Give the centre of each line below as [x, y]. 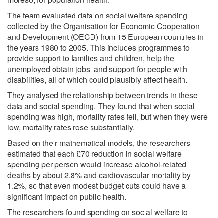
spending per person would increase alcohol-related [97, 164]
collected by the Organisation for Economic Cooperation [103, 26]
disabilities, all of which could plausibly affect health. [97, 79]
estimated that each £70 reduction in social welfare [94, 153]
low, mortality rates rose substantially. [71, 127]
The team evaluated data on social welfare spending [97, 15]
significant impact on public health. [67, 196]
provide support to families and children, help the [91, 58]
